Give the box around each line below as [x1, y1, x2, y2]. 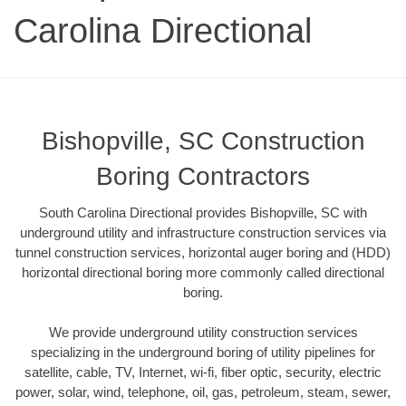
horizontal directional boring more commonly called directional [22, 264, 384, 280]
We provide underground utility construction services [48, 324, 358, 341]
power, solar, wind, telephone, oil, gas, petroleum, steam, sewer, [15, 384, 391, 401]
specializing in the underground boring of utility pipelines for [31, 344, 375, 361]
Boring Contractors [96, 161, 310, 190]
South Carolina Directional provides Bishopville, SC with [39, 204, 367, 220]
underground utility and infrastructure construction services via [20, 224, 386, 240]
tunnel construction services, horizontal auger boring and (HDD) [15, 244, 391, 260]
